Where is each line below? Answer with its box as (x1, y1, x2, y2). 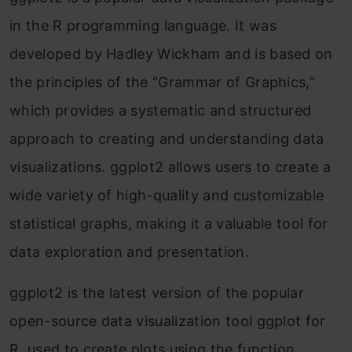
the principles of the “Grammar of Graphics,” (9, 74, 316, 90)
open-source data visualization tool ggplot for (9, 313, 326, 329)
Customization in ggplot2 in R (50, 56, 236, 71)
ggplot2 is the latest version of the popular (9, 284, 305, 301)
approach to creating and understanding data (9, 130, 324, 147)
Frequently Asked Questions (50, 128, 224, 144)
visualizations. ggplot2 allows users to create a (9, 159, 332, 175)
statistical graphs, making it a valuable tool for (9, 215, 328, 232)
